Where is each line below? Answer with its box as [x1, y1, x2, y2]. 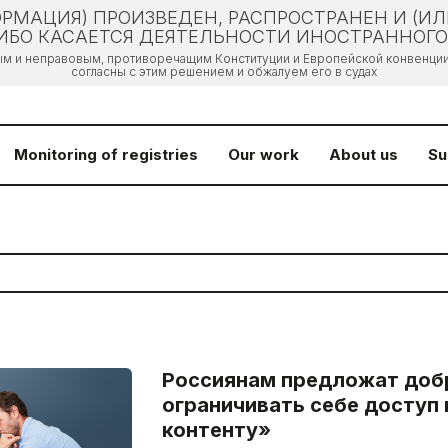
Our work [228, 145, 299, 164]
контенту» [161, 418, 271, 442]
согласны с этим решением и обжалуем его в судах [71, 64, 377, 79]
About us [329, 145, 398, 164]
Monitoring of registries [14, 145, 198, 164]
